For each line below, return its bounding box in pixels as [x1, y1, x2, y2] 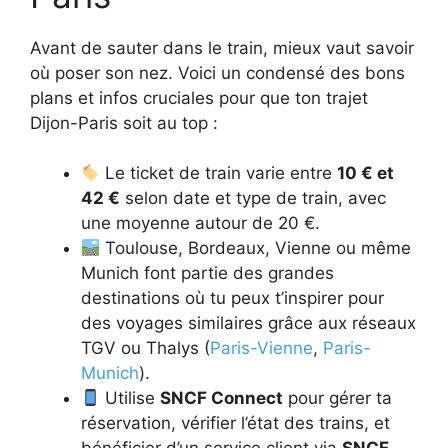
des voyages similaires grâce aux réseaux [81, 313, 416, 334]
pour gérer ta [283, 388, 393, 409]
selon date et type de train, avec [120, 188, 386, 209]
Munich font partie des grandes [81, 263, 334, 284]
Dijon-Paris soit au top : [30, 112, 218, 133]
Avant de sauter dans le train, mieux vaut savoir [30, 37, 414, 58]
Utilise [100, 388, 161, 409]
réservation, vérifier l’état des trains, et [81, 413, 390, 434]
